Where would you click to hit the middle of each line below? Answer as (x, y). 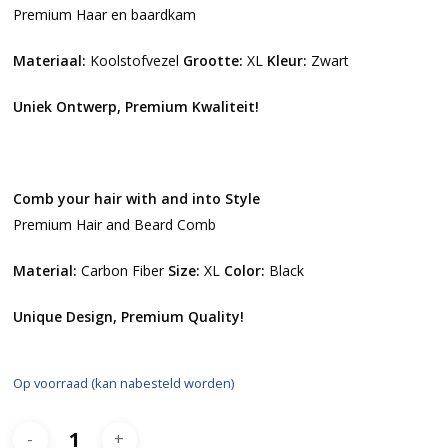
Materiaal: (49, 60)
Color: (246, 270)
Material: (46, 270)
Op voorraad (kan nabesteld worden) (123, 383)
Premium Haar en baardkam (104, 14)
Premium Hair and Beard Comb (114, 224)
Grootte (210, 60)
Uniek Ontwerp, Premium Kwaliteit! (135, 106)
